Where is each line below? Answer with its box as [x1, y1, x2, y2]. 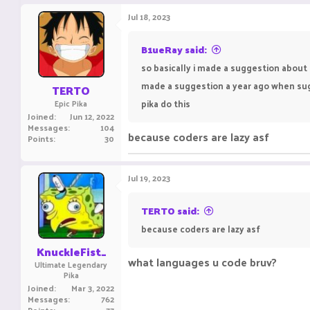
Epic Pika [55, 96, 87, 110]
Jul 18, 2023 [128, 9, 170, 24]
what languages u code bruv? [128, 252, 277, 272]
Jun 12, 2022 [70, 109, 114, 124]
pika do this [141, 95, 190, 111]
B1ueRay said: [141, 41, 207, 58]
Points [28, 131, 53, 146]
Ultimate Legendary [35, 257, 107, 271]
